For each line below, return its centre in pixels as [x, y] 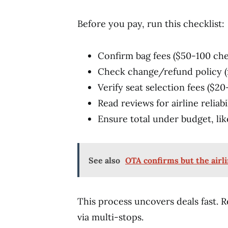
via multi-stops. [110, 217]
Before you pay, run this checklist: [151, 24]
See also [104, 160]
